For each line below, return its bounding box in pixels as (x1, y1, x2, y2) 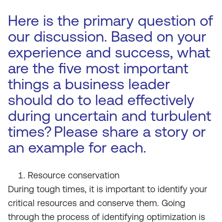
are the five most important (8, 59, 188, 77)
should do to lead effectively (8, 91, 194, 109)
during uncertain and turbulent (8, 107, 211, 124)
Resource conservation (28, 170, 119, 180)
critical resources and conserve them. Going (8, 198, 185, 208)
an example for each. (8, 139, 146, 156)
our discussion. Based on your (8, 28, 206, 45)
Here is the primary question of (8, 12, 213, 29)
